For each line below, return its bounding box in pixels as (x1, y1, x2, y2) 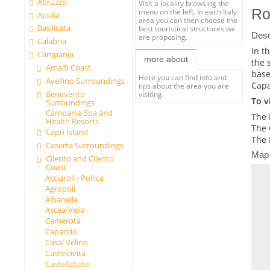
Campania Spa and (45, 107, 113, 119)
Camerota (45, 215, 81, 227)
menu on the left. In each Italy (139, 6, 237, 16)
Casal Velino (45, 236, 88, 248)
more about (143, 54, 188, 64)
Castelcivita (45, 247, 86, 259)
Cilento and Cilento (45, 153, 114, 164)
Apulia (37, 9, 60, 20)
